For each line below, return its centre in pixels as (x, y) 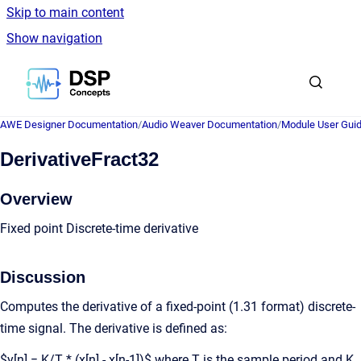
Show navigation (54, 38)
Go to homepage (157, 73)
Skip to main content (65, 12)
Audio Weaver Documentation (210, 124)
